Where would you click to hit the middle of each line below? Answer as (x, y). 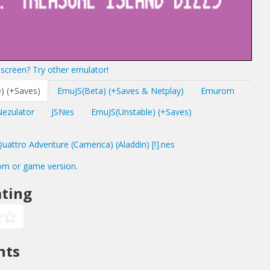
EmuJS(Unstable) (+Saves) (141, 112)
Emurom (218, 91)
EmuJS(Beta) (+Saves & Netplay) (121, 91)
